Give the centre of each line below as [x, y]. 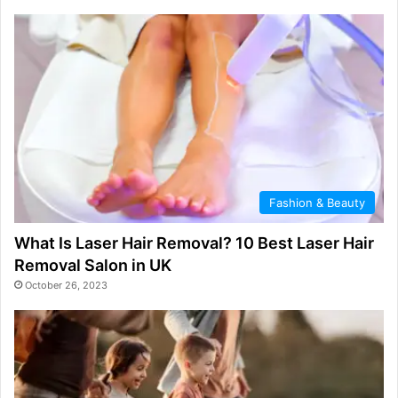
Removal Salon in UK [93, 266]
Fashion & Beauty [317, 203]
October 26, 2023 [66, 286]
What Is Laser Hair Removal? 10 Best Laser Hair [194, 243]
